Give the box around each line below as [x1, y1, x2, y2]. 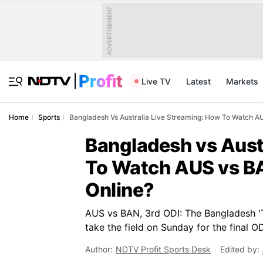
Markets [226, 76, 258, 86]
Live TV [141, 76, 171, 86]
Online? [85, 178, 154, 201]
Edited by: [220, 244, 259, 254]
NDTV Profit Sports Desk [116, 244, 211, 254]
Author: [85, 244, 113, 254]
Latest [186, 76, 211, 86]
